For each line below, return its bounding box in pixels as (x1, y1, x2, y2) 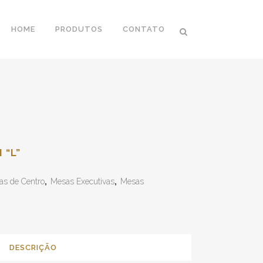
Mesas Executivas (50, 177, 114, 186)
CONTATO (123, 25, 165, 33)
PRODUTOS (55, 25, 103, 33)
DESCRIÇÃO (9, 243, 57, 252)
